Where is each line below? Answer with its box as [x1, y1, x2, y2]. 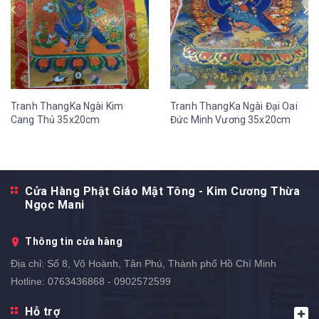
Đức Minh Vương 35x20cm [170, 114, 291, 125]
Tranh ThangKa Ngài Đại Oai [170, 100, 298, 112]
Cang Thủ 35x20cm [11, 114, 100, 125]
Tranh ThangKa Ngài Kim [11, 100, 124, 112]
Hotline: [11, 276, 45, 288]
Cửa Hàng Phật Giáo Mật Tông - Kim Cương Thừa [25, 184, 300, 199]
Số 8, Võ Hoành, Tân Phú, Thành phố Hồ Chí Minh [44, 258, 276, 270]
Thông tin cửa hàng [25, 236, 122, 248]
